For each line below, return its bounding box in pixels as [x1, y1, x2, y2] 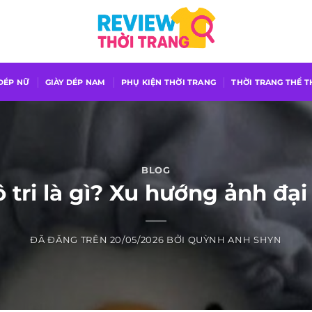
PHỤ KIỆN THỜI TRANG [120, 77, 217, 87]
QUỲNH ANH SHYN [187, 235, 282, 246]
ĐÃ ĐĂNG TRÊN [30, 235, 110, 246]
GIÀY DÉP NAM [45, 77, 106, 87]
